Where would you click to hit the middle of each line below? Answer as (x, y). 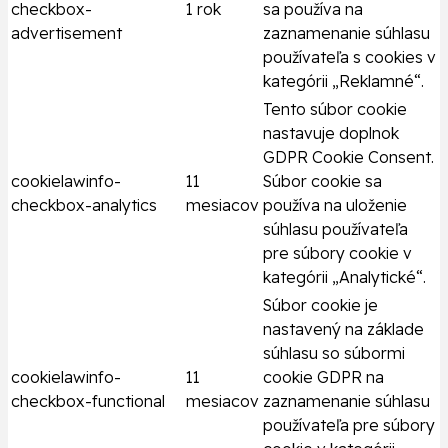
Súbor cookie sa (322, 181)
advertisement (66, 33)
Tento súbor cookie (335, 109)
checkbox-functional (88, 401)
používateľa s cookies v (349, 57)
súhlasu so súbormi (334, 353)
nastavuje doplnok (331, 133)
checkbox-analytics (84, 205)
